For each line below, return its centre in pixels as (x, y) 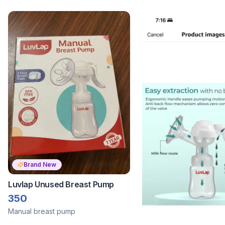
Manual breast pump (42, 211)
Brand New (40, 164)
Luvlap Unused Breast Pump (61, 184)
